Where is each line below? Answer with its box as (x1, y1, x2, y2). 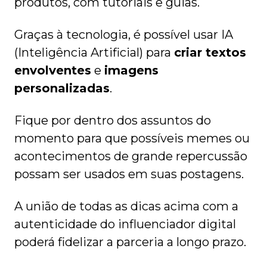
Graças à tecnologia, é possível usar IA (14, 27, 233, 42)
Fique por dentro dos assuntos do (14, 113, 211, 128)
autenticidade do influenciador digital (14, 217, 236, 232)
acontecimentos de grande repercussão (14, 149, 247, 164)
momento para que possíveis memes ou (14, 131, 250, 146)
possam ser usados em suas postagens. (14, 167, 244, 182)
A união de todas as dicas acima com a (14, 199, 238, 214)
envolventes (14, 63, 91, 78)
